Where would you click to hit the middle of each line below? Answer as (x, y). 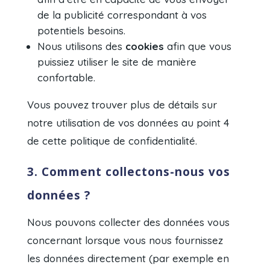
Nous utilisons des (82, 46)
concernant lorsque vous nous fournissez (125, 240)
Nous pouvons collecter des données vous (129, 222)
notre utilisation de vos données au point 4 (128, 123)
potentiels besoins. (82, 31)
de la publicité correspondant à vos (122, 15)
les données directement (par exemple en (128, 259)
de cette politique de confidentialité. (112, 141)
